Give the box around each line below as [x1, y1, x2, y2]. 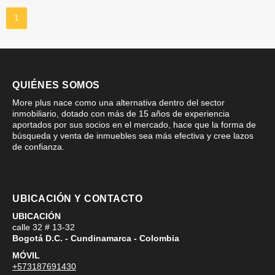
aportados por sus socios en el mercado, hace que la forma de [12, 119, 256, 130]
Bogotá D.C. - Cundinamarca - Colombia [12, 233, 179, 243]
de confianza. [12, 141, 64, 152]
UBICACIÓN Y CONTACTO [12, 193, 142, 204]
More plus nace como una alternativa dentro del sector [12, 97, 225, 107]
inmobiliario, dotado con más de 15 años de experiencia [12, 108, 230, 118]
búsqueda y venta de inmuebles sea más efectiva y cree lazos [12, 130, 254, 141]
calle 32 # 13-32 [12, 222, 75, 232]
